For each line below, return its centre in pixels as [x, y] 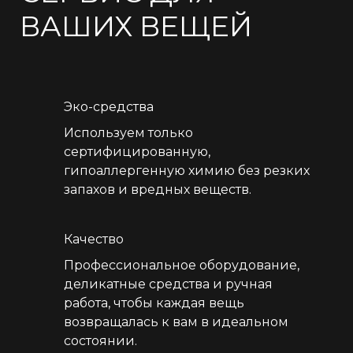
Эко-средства [109, 107]
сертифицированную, [137, 152]
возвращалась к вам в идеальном [176, 322]
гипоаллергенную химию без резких [187, 171]
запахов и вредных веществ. [158, 190]
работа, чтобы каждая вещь [154, 303]
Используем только [128, 133]
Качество [94, 240]
